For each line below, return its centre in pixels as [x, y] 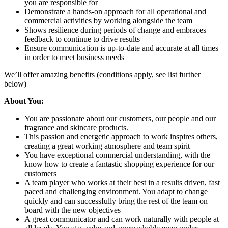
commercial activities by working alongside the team [108, 20]
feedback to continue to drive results [82, 39]
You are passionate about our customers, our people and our [120, 118]
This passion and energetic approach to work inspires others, [121, 136]
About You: [24, 101]
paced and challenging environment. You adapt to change [116, 191]
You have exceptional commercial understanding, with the [117, 155]
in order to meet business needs [74, 57]
